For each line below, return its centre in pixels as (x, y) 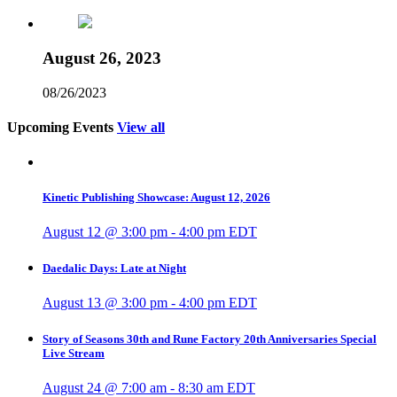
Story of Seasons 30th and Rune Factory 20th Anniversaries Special (210, 339)
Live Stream (74, 354)
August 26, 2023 (102, 58)
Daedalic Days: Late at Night (114, 268)
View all (141, 128)
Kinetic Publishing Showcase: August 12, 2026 (156, 197)
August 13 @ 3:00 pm (105, 303)
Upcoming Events (60, 128)
